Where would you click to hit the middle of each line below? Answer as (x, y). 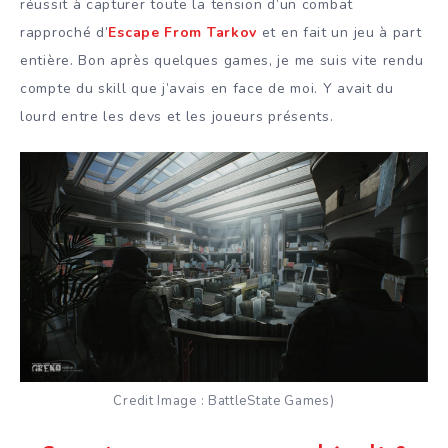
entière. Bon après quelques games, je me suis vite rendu (222, 61)
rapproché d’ (64, 33)
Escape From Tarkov (183, 33)
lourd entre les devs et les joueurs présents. (177, 117)
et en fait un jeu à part (339, 33)
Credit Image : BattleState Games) (224, 401)
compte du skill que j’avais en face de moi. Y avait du (207, 89)
